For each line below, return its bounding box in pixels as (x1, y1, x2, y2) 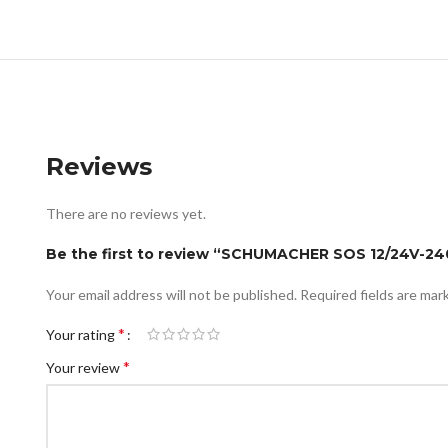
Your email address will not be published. (46, 286, 297, 303)
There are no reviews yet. (46, 205, 206, 222)
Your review (46, 359, 123, 376)
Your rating (46, 326, 118, 343)
